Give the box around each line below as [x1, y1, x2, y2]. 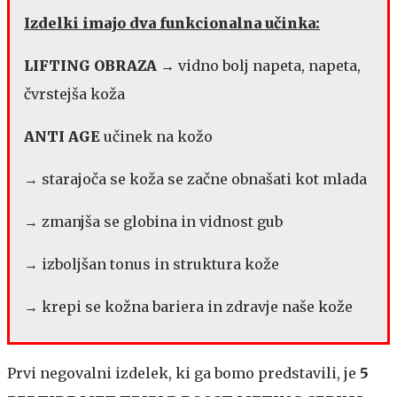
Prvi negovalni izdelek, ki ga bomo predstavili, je [7, 364, 360, 382]
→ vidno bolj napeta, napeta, [157, 57, 361, 74]
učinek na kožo [100, 128, 213, 145]
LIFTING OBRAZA [24, 57, 157, 74]
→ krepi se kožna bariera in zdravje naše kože [24, 298, 353, 315]
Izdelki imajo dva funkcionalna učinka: [24, 14, 320, 32]
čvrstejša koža [24, 85, 125, 103]
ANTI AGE [24, 128, 100, 145]
